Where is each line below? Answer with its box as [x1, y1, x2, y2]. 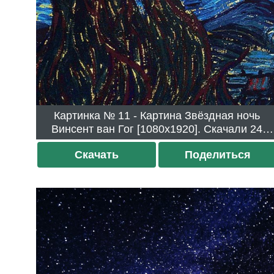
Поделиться [184, 149, 251, 161]
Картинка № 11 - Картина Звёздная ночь [54, 109, 119, 122]
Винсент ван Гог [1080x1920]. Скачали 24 [51, 123, 251, 136]
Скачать [75, 149, 119, 161]
